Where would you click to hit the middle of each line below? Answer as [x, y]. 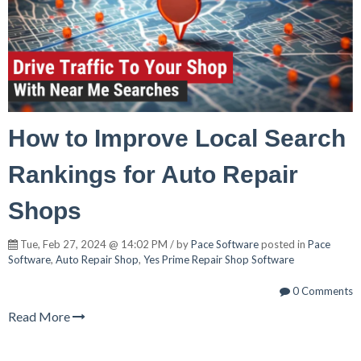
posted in [283, 245]
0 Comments [322, 291]
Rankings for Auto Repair [153, 175]
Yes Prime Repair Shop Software [219, 260]
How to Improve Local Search [177, 139]
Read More [40, 317]
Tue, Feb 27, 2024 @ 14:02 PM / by [104, 245]
